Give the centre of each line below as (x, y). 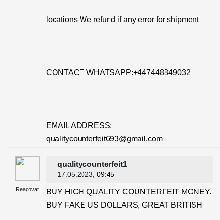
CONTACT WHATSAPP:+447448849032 (118, 72)
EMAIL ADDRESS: (79, 125)
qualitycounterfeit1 (92, 164)
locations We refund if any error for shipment (123, 19)
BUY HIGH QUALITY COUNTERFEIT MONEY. (129, 192)
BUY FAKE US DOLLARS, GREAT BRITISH (124, 205)
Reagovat (27, 189)
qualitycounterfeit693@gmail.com (104, 139)
